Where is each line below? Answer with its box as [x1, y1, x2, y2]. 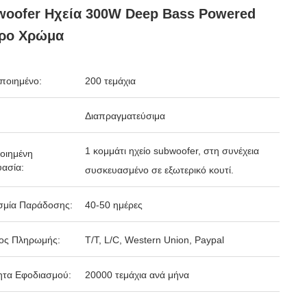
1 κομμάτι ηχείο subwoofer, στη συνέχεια [85, 145, 259, 156]
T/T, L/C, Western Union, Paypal [85, 234, 224, 245]
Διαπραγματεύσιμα [85, 110, 165, 121]
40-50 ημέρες [85, 199, 143, 210]
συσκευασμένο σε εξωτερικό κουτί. [85, 164, 234, 175]
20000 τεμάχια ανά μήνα [85, 269, 189, 280]
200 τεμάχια [85, 75, 136, 86]
